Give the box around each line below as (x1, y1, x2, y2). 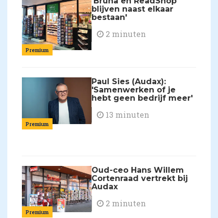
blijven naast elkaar (91, 4, 174, 14)
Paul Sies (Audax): (91, 77, 166, 87)
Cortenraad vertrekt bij (91, 173, 188, 183)
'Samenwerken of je (91, 85, 176, 95)
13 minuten (104, 109, 150, 120)
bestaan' (91, 13, 127, 22)
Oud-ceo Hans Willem (91, 165, 184, 175)
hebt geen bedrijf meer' (91, 93, 193, 103)
